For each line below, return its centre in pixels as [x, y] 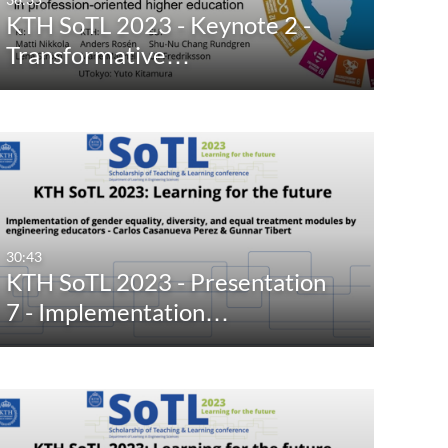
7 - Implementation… [118, 312]
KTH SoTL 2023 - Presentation [166, 282]
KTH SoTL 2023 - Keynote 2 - [159, 25]
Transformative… [98, 55]
